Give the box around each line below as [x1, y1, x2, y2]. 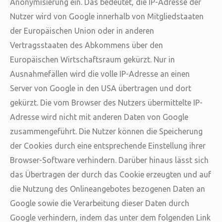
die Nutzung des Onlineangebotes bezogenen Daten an [10, 184, 205, 193]
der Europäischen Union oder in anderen [10, 26, 154, 35]
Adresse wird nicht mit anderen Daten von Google [10, 112, 188, 121]
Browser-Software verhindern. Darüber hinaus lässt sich [10, 156, 209, 165]
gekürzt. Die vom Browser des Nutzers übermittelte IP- [10, 98, 203, 107]
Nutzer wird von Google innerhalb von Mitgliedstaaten [10, 12, 204, 21]
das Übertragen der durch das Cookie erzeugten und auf [10, 170, 211, 179]
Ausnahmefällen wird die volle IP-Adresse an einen [10, 69, 190, 78]
